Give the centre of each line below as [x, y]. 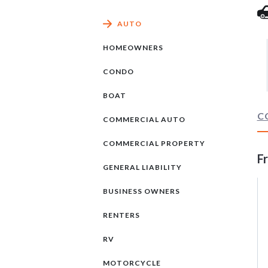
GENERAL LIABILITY [142, 167]
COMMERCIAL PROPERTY [154, 143]
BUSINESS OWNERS [141, 191]
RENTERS [121, 215]
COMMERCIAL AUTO [144, 119]
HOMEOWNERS [133, 48]
